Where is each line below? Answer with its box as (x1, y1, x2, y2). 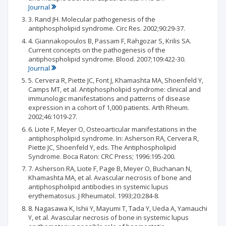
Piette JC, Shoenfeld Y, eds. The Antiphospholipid (28, 142, 176, 152)
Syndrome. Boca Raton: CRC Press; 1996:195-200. (28, 151, 176, 161)
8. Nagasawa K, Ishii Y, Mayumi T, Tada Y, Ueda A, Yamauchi (28, 203, 207, 213)
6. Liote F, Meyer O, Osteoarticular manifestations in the (28, 124, 197, 134)
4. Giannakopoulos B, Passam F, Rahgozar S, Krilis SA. (28, 36, 191, 45)
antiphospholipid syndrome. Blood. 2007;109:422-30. (28, 54, 186, 64)
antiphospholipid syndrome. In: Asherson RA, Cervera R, (28, 133, 199, 143)
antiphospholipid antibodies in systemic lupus (28, 182, 168, 191)
